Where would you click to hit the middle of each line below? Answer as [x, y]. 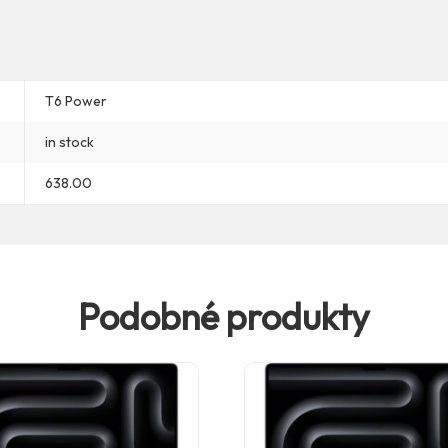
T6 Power [76, 100]
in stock [69, 141]
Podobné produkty [224, 316]
